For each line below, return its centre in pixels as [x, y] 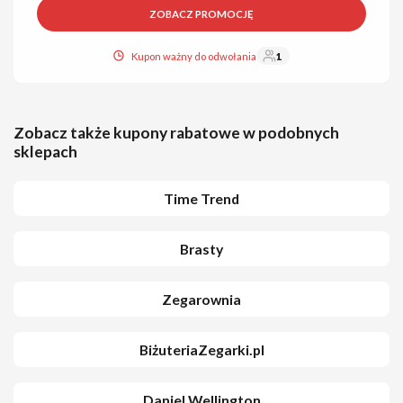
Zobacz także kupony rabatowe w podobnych [176, 133]
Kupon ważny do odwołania [193, 56]
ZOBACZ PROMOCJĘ [201, 13]
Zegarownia [201, 299]
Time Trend [201, 198]
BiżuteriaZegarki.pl [201, 349]
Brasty [201, 249]
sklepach [45, 152]
